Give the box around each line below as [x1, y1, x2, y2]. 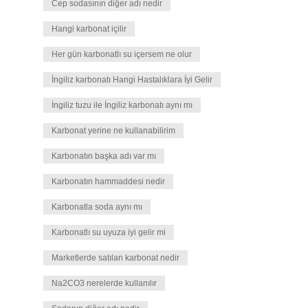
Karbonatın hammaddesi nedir [52, 177, 165, 186]
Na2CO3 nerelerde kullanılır [52, 278, 157, 288]
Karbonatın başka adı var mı [52, 151, 156, 161]
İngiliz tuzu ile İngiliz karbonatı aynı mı [52, 100, 192, 110]
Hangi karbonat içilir [52, 24, 126, 34]
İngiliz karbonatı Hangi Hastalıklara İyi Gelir [52, 75, 212, 85]
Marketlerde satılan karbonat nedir [52, 253, 179, 263]
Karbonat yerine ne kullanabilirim [52, 126, 175, 135]
